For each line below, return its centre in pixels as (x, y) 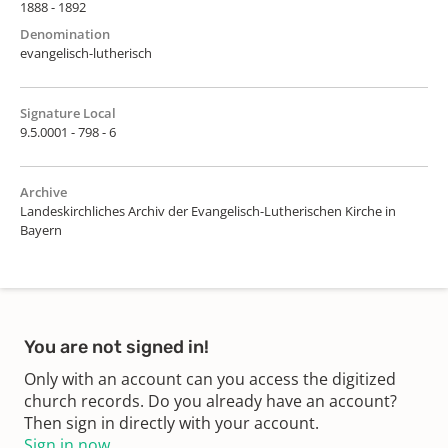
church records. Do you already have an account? (210, 400)
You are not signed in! (116, 346)
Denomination (65, 33)
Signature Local (68, 112)
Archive (43, 191)
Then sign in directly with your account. (171, 422)
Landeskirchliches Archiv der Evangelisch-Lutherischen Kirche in (208, 210)
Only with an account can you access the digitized (210, 378)
